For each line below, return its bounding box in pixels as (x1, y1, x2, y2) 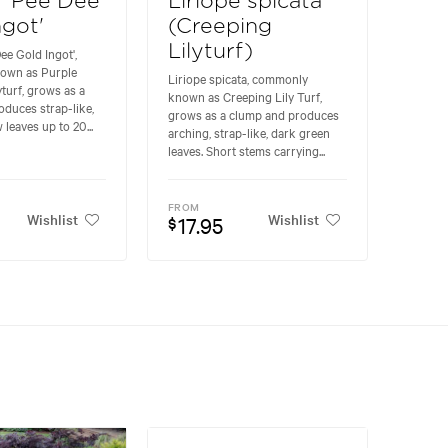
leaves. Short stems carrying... (168, 141, 326, 160)
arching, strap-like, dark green (168, 123, 331, 142)
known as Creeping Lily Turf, (168, 87, 323, 106)
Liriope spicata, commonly (168, 69, 309, 88)
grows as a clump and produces (168, 105, 340, 124)
